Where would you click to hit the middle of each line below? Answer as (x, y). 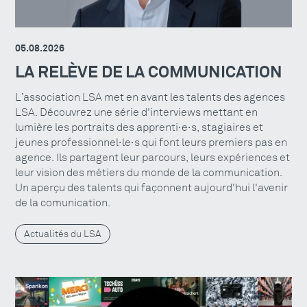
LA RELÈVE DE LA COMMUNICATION (149, 72)
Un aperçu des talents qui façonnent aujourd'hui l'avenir (152, 187)
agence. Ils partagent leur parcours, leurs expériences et (153, 157)
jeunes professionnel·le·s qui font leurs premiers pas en (151, 142)
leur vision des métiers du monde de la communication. (149, 172)
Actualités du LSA (63, 234)
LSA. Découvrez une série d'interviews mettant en (137, 112)
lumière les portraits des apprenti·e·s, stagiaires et (139, 127)
